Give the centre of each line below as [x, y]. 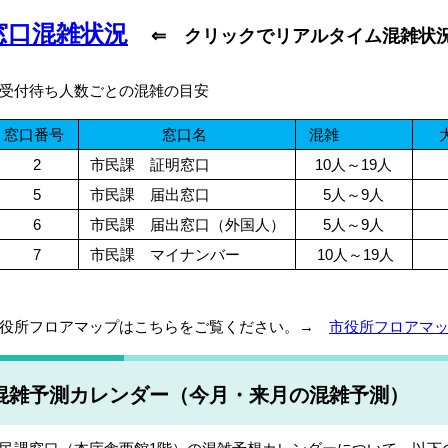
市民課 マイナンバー [163, 255]
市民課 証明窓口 [148, 165]
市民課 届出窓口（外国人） [186, 225]
